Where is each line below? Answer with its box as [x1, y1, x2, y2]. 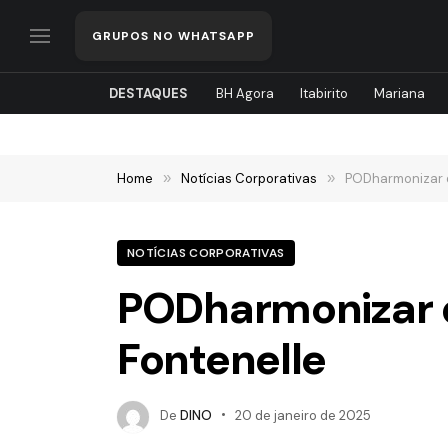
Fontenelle [117, 331, 327, 387]
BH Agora [215, 85, 274, 102]
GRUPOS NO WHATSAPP [92, 28, 256, 44]
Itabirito [299, 85, 348, 102]
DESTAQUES [108, 85, 188, 102]
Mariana [373, 85, 425, 102]
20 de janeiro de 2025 [235, 407, 371, 425]
